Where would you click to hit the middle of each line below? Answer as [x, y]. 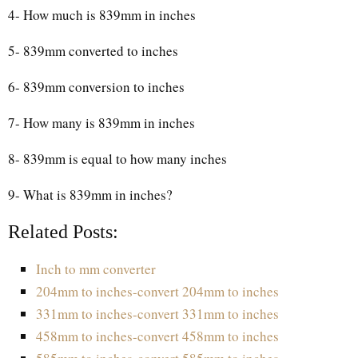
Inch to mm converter [96, 268]
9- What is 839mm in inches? [93, 194]
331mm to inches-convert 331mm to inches [157, 313]
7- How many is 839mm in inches [101, 122]
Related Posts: [63, 231]
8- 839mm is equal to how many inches [117, 158]
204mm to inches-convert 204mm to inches [157, 291]
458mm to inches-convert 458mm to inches [157, 336]
